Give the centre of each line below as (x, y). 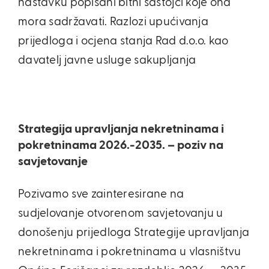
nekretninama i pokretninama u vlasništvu (130, 252)
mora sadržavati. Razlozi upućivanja (113, 22)
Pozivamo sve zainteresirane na (101, 194)
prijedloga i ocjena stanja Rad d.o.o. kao (123, 41)
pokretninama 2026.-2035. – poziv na (121, 145)
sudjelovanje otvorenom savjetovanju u (121, 213)
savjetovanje (53, 162)
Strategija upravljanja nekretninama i (121, 129)
